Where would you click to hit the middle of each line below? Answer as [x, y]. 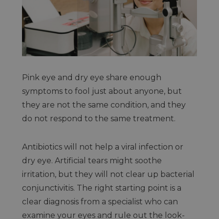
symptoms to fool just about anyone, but [102, 91]
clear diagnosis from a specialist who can [100, 201]
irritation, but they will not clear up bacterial [108, 174]
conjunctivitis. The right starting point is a [101, 188]
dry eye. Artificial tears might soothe [92, 160]
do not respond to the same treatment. [99, 118]
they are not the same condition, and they [104, 105]
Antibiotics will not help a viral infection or [102, 147]
